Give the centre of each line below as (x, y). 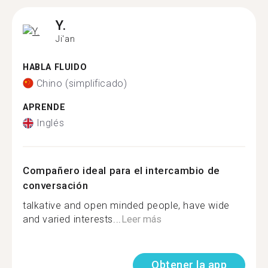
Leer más (141, 219)
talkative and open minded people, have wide (126, 205)
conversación (56, 185)
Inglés (50, 123)
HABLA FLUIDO (55, 67)
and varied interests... (72, 219)
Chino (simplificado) (82, 83)
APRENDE (44, 107)
